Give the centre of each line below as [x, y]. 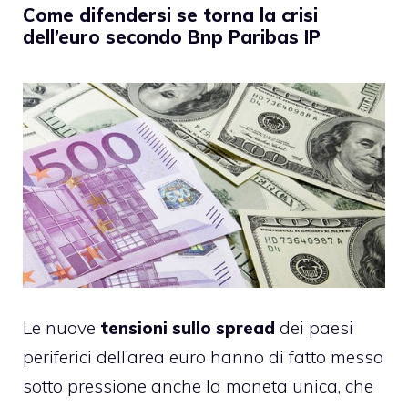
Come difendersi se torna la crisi [170, 15]
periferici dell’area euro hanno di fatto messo [203, 357]
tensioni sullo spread [190, 328]
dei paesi [316, 328]
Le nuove [61, 328]
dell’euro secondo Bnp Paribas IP [172, 36]
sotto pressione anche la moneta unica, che [198, 387]
